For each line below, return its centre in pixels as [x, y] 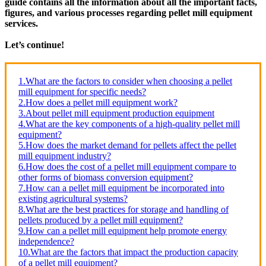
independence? [46, 241]
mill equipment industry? [65, 156]
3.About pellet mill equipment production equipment [116, 113]
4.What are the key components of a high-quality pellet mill [129, 123]
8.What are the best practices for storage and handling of [123, 209]
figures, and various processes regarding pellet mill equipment [129, 12]
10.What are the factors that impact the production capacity [128, 252]
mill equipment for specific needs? [82, 91]
